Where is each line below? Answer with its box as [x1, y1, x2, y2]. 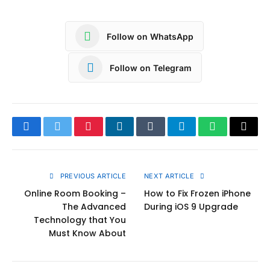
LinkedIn [118, 129, 159, 142]
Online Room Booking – [24, 187, 126, 200]
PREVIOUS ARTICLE [58, 172, 126, 181]
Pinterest [87, 129, 126, 142]
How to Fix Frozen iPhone [144, 187, 251, 200]
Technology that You [34, 214, 126, 227]
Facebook [25, 129, 68, 142]
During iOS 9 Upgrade [144, 201, 238, 213]
